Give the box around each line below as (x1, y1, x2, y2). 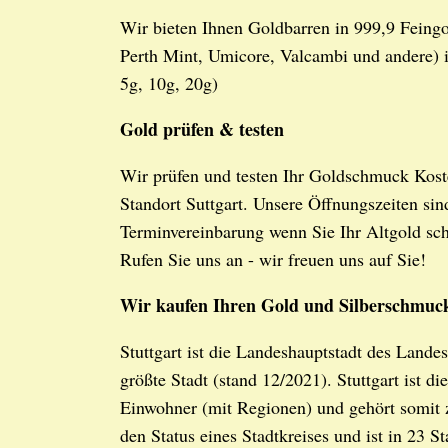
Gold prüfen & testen (120, 116, 284, 142)
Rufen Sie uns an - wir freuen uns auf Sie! (120, 247, 426, 271)
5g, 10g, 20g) (120, 71, 218, 95)
